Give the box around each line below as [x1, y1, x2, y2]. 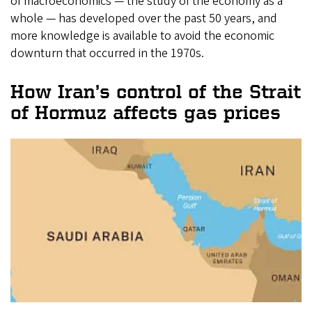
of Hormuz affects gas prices [10, 102, 287, 123]
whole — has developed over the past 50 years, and [10, 10, 277, 28]
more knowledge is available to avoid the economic [10, 27, 274, 45]
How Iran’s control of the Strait [10, 81, 301, 102]
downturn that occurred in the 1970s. [10, 45, 204, 63]
